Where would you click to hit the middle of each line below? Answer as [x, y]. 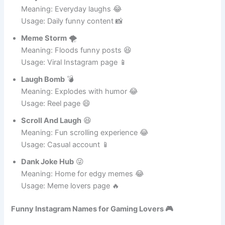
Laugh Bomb [43, 107]
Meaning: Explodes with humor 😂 [80, 119]
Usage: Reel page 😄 [56, 131]
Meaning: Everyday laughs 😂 [72, 37]
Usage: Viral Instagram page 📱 [74, 90]
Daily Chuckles [48, 25]
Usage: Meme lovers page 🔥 [71, 214]
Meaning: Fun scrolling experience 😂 [85, 160]
